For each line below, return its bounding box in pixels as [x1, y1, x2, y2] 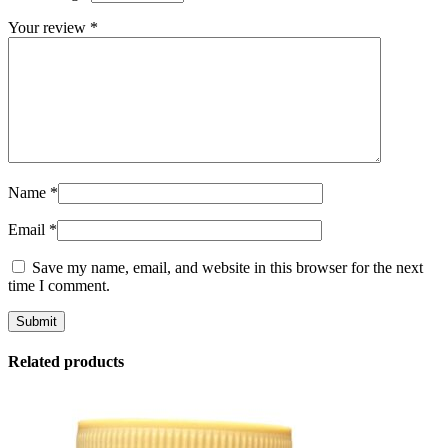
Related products [8, 353, 124, 371]
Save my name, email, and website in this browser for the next [32, 258, 423, 276]
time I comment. [8, 276, 110, 294]
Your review [8, 18, 90, 36]
